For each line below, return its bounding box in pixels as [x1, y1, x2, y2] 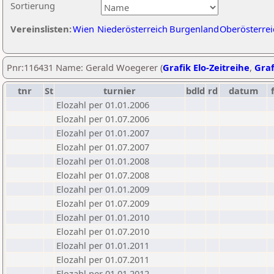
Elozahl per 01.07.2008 [56, 169, 149, 181]
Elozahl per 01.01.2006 [56, 98, 149, 111]
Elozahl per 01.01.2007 [56, 127, 149, 139]
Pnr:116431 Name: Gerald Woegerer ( [7, 61, 163, 73]
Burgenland [169, 23, 219, 35]
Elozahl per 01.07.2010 [56, 225, 149, 237]
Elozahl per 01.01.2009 [56, 183, 149, 195]
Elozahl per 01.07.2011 [56, 253, 149, 265]
